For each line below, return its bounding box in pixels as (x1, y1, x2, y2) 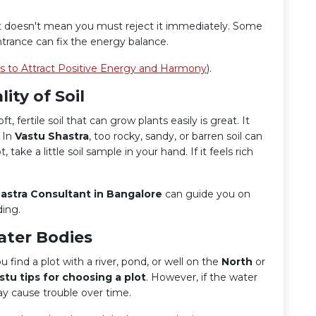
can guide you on (162, 188, 250, 200)
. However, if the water (146, 271, 257, 284)
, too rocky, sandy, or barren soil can (89, 130, 262, 142)
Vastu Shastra (15, 130, 89, 142)
